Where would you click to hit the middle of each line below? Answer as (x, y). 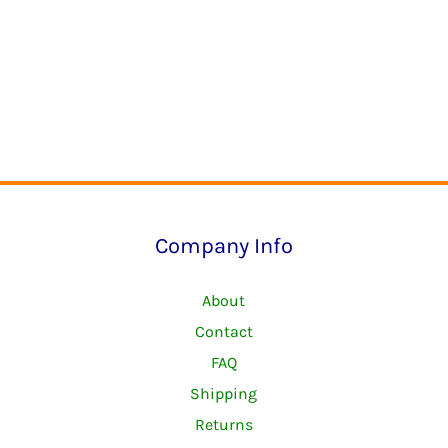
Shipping (224, 393)
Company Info (223, 245)
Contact (223, 331)
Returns (223, 424)
